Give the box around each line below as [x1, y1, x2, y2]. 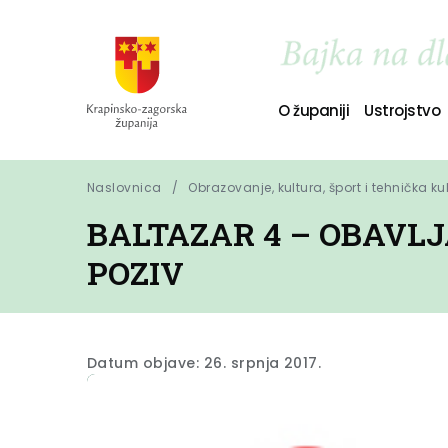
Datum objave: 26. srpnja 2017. [87, 353, 322, 373]
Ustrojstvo [364, 99, 441, 121]
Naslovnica [87, 179, 162, 196]
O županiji [277, 99, 350, 121]
